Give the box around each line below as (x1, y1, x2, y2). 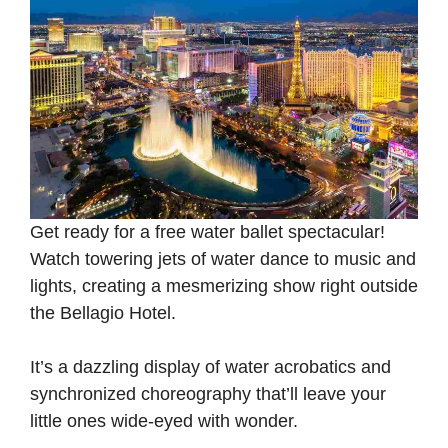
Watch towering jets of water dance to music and (30, 248, 416, 269)
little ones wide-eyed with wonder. (30, 410, 303, 431)
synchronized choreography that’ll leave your (30, 383, 386, 404)
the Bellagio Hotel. (30, 302, 181, 323)
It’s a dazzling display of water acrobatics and (30, 356, 391, 377)
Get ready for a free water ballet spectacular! (30, 221, 385, 242)
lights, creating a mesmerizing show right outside (30, 275, 418, 296)
